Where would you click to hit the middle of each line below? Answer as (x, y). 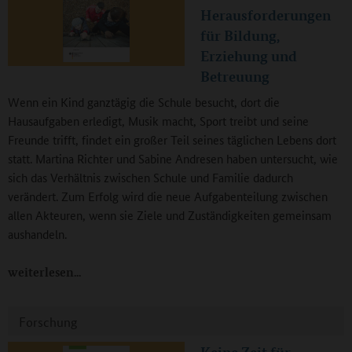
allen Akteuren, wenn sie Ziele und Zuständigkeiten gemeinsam (170, 215)
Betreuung (235, 77)
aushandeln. (37, 234)
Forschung (48, 322)
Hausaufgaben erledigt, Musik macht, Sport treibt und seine (158, 121)
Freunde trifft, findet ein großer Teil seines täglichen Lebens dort (172, 140)
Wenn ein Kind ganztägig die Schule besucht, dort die (144, 102)
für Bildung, (240, 36)
